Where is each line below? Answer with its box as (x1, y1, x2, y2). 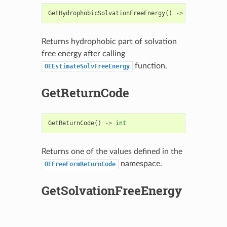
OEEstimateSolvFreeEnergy (44, 62, 130, 70)
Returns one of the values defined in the (41, 147, 182, 156)
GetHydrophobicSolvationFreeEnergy (48, 9, 165, 17)
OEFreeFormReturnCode (44, 160, 116, 168)
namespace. (118, 159, 162, 168)
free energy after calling (41, 49, 125, 58)
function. (132, 61, 167, 70)
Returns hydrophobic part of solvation (41, 37, 177, 46)
